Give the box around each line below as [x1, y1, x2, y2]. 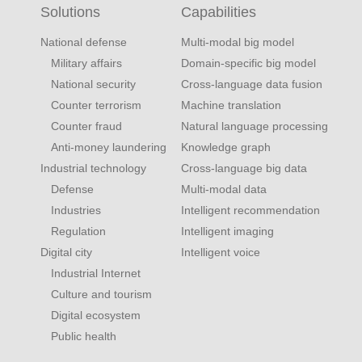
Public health [50, 330, 116, 343]
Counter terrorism [50, 99, 141, 112]
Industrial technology [40, 162, 146, 175]
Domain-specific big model [181, 57, 316, 70]
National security [50, 78, 136, 91]
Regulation [50, 225, 106, 238]
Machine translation [181, 99, 281, 112]
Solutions [40, 3, 100, 20]
